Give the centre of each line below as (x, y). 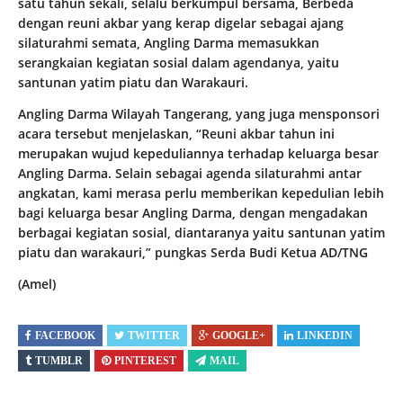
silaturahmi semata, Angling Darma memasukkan (169, 43)
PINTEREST (145, 361)
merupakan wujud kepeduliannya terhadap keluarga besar (198, 154)
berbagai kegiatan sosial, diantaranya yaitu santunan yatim (201, 233)
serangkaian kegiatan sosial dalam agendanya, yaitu (179, 63)
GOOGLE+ (239, 336)
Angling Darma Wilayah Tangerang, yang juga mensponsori (199, 114)
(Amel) (37, 284)
